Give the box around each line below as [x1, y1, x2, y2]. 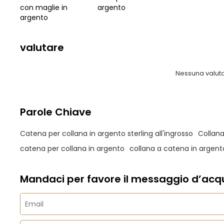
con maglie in [20, 2, 68, 12]
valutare [20, 40, 64, 55]
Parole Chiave [20, 104, 92, 119]
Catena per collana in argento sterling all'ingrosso [20, 128, 193, 139]
